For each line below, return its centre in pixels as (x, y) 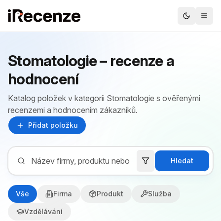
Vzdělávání (43, 211)
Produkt (110, 194)
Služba (160, 194)
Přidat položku (53, 125)
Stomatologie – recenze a (91, 61)
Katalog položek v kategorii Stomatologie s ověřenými (104, 98)
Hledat (182, 161)
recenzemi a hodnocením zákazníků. (73, 110)
